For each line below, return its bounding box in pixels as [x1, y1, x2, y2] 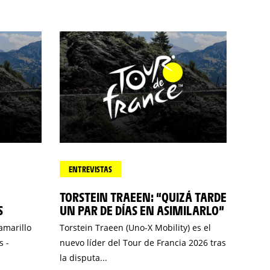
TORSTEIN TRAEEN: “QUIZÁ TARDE [59, 189, 227, 205]
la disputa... [59, 252, 107, 263]
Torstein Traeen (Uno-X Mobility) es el [59, 222, 211, 233]
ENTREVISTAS [68, 164, 112, 174]
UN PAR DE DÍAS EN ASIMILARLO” [59, 202, 224, 218]
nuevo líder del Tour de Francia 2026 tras [59, 237, 226, 248]
